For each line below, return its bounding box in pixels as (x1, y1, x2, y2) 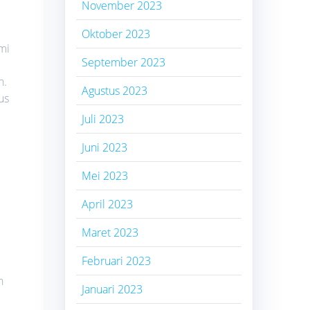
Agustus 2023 (82, 82, 148, 98)
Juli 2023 (82, 111, 125, 127)
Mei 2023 (82, 167, 129, 183)
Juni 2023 (82, 139, 128, 155)
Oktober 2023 (82, 26, 151, 42)
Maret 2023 (82, 224, 139, 240)
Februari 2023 (82, 253, 152, 268)
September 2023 (82, 54, 166, 70)
